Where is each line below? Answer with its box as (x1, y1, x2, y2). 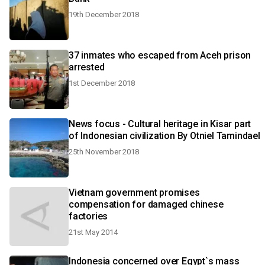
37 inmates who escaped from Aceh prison (69, 50, 251, 61)
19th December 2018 (69, 10, 139, 19)
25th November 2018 (69, 147, 139, 156)
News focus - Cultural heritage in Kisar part (69, 118, 251, 130)
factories (69, 211, 108, 222)
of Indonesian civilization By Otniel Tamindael (69, 130, 260, 141)
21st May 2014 (69, 228, 118, 237)
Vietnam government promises (69, 187, 200, 198)
